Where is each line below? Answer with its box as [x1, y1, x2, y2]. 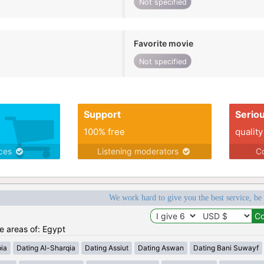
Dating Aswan [137, 243, 184, 253]
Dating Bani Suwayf [193, 243, 259, 253]
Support [83, 108, 121, 121]
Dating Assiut [84, 243, 128, 253]
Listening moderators [97, 146, 181, 157]
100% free [83, 126, 125, 138]
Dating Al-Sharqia [16, 243, 75, 253]
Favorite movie [134, 38, 194, 48]
